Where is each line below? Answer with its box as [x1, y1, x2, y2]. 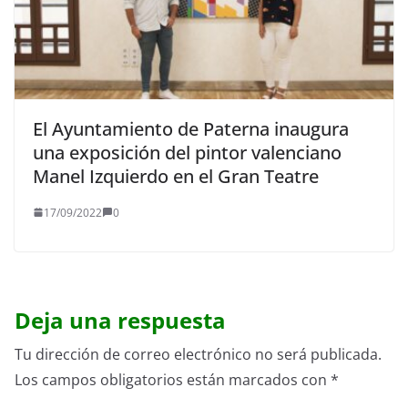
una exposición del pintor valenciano [33, 139, 342, 165]
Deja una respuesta [15, 304, 226, 335]
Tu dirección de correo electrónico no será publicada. [15, 343, 382, 364]
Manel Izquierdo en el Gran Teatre [33, 163, 319, 189]
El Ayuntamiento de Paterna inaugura [33, 116, 349, 141]
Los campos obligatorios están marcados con [15, 369, 331, 390]
